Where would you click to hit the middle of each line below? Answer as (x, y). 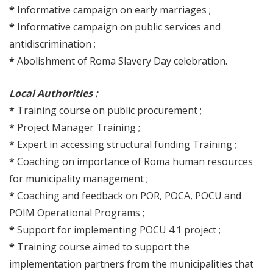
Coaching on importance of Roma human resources (135, 161)
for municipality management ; (79, 179)
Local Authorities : (54, 93)
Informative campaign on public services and (119, 27)
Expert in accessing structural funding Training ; (127, 144)
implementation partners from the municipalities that (131, 264)
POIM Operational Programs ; (77, 213)
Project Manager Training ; (79, 127)
